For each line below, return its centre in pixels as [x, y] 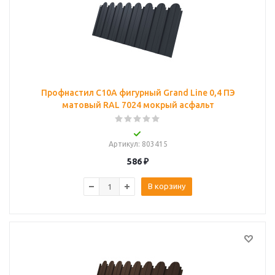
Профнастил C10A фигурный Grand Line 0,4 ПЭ [138, 93]
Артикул [123, 144]
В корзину [167, 186]
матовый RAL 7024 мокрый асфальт [138, 105]
